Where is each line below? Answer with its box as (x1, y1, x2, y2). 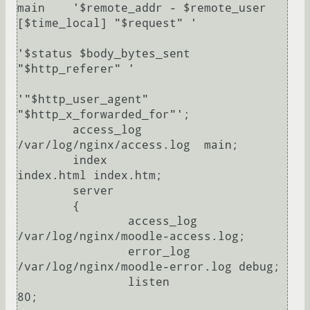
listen (17, 275, 128, 289)
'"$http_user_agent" (17, 93, 149, 107)
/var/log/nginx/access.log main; (17, 138, 239, 152)
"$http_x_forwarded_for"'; (17, 108, 190, 122)
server (17, 184, 73, 198)
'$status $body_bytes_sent (17, 47, 190, 61)
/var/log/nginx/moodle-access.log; (17, 230, 246, 244)
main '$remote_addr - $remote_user (17, 1, 266, 15)
